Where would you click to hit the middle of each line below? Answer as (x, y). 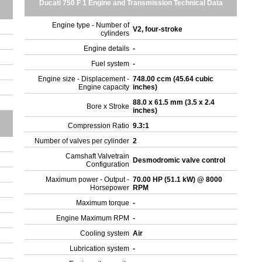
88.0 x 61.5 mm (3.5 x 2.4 (174, 102)
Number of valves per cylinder (82, 141)
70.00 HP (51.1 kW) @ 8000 (178, 180)
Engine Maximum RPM (93, 218)
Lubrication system (100, 249)
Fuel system (111, 64)
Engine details (107, 49)
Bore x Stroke (108, 106)
